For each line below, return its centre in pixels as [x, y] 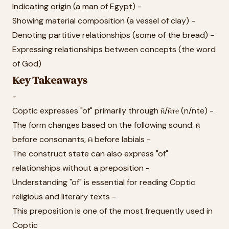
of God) [27, 64]
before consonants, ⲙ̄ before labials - [82, 139]
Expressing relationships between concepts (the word [114, 49]
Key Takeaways [50, 80]
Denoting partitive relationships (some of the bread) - [113, 35]
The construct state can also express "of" [90, 154]
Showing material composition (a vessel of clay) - [104, 21]
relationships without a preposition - [81, 168]
